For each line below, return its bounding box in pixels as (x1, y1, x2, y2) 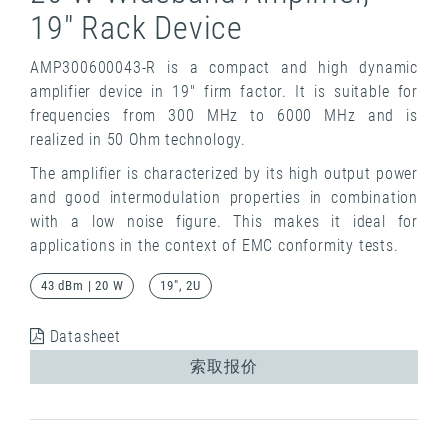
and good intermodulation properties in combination (30, 188, 418, 208)
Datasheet (44, 327, 121, 347)
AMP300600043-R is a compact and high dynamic (30, 58, 418, 78)
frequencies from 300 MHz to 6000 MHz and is (30, 106, 418, 126)
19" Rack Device (30, 9, 244, 48)
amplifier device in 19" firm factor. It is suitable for (30, 82, 418, 102)
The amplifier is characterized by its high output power (30, 164, 418, 184)
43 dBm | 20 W (41, 278, 124, 294)
